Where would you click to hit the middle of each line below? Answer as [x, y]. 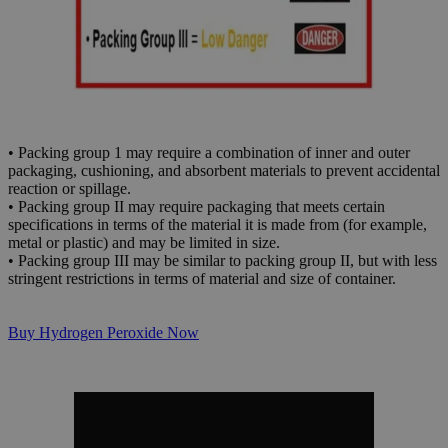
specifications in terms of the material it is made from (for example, [217, 225]
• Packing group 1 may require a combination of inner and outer [209, 153]
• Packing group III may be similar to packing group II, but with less [222, 261]
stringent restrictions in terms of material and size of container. [202, 279]
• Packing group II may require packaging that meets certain [196, 207]
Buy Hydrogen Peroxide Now [103, 333]
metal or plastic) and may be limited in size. [144, 243]
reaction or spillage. [69, 189]
